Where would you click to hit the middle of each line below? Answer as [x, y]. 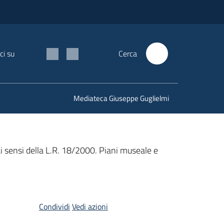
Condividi [54, 206]
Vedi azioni [90, 206]
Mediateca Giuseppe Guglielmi [121, 98]
